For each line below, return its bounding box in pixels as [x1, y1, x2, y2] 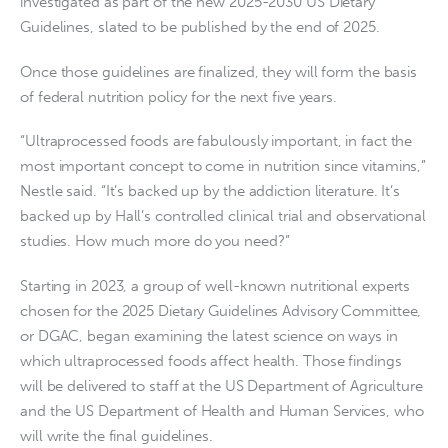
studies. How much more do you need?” [20, 232, 290, 251]
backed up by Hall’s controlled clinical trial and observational [20, 207, 426, 226]
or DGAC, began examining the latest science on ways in [20, 326, 398, 345]
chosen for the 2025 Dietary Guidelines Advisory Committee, [20, 301, 422, 320]
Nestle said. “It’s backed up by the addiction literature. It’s [20, 182, 400, 201]
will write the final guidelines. [20, 426, 213, 445]
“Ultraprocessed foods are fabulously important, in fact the [20, 132, 413, 151]
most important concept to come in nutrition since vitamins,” [20, 157, 427, 176]
